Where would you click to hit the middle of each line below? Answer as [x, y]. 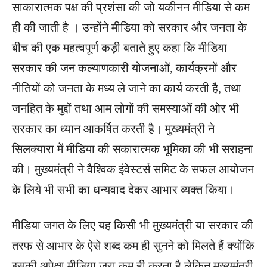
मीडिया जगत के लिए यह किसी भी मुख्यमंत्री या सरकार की [133, 226]
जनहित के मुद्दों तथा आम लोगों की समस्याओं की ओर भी [125, 109]
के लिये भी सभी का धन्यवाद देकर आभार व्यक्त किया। [123, 190]
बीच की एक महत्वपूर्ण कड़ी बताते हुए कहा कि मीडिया [119, 48]
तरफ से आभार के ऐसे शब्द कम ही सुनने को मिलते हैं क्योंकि [133, 246]
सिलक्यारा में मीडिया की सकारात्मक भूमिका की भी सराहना [133, 149]
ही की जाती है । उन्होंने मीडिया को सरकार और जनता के [129, 28]
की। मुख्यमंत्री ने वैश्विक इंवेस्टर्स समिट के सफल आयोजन [133, 170]
